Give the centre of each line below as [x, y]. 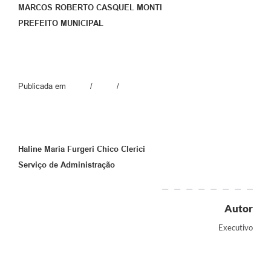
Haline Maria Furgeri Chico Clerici [82, 149]
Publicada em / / [69, 86]
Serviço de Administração [67, 165]
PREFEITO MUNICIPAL [61, 23]
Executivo [236, 227]
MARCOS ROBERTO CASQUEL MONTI [90, 7]
